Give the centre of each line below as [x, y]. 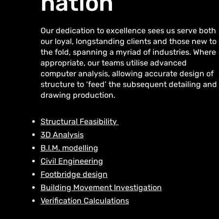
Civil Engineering [72, 161]
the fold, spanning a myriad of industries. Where [128, 52]
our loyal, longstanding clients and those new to [128, 41]
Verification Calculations [85, 201]
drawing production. [79, 95]
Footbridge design [74, 174]
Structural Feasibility [79, 121]
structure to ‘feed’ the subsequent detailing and [129, 84]
